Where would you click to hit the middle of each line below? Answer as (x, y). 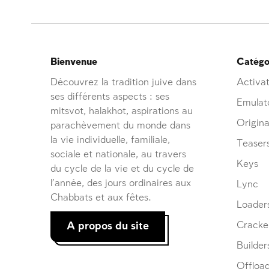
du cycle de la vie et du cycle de (122, 169)
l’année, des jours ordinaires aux (121, 184)
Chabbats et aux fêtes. (101, 198)
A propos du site (108, 227)
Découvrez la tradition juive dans (123, 83)
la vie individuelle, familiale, (110, 141)
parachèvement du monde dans (120, 126)
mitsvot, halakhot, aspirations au (122, 112)
